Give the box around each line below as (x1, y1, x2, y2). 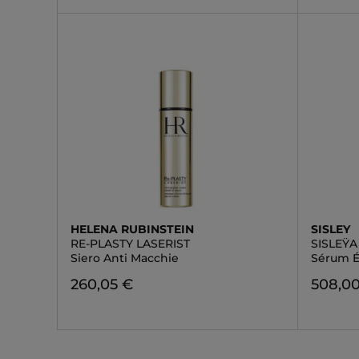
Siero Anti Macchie (71, 251, 179, 265)
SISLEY (311, 222, 351, 236)
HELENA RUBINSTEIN (71, 222, 194, 236)
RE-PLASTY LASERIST (71, 236, 190, 251)
